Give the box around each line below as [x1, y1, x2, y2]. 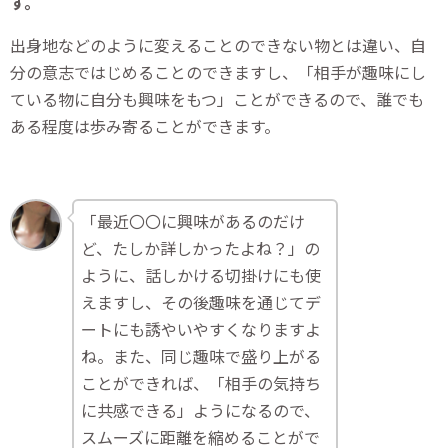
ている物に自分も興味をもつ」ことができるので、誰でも [10, 86, 424, 111]
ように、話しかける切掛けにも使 [81, 262, 322, 287]
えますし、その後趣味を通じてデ [81, 289, 322, 314]
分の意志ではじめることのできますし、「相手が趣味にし [10, 59, 426, 84]
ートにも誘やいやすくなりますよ [81, 316, 322, 341]
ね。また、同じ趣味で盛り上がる [81, 343, 322, 368]
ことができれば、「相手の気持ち [81, 370, 322, 395]
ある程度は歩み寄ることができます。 [10, 113, 280, 138]
